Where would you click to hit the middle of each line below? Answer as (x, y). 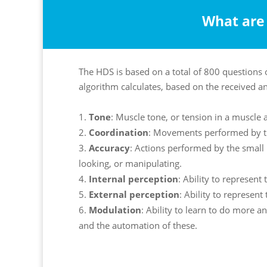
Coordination (119, 133)
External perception (134, 195)
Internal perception (133, 179)
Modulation (115, 210)
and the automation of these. (138, 226)
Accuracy (109, 148)
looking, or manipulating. (130, 164)
